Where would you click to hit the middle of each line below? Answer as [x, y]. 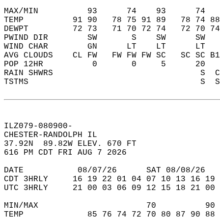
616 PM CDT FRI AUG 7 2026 [70, 153]
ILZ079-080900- [43, 126]
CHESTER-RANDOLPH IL [58, 135]
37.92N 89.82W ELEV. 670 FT [75, 144]
